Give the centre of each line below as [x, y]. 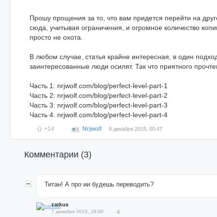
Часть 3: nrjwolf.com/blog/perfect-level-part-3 [99, 105]
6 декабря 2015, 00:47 [136, 129]
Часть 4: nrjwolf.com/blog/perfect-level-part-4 [99, 115]
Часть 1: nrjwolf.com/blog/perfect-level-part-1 [99, 86]
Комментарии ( [54, 155]
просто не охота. [56, 38]
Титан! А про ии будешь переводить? [99, 185]
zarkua [60, 205]
